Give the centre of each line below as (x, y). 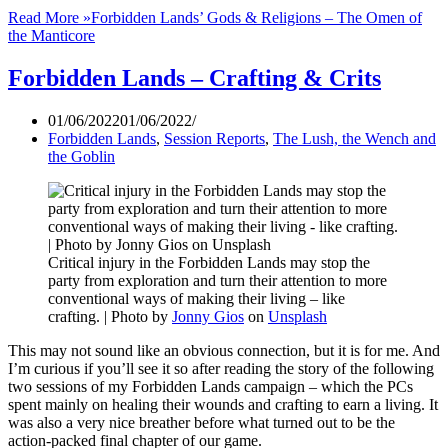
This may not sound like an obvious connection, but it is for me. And (224, 351)
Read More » (49, 18)
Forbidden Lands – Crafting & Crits (194, 78)
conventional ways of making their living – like (196, 299)
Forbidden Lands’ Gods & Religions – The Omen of (256, 18)
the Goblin (81, 157)
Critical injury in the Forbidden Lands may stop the (209, 263)
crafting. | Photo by (110, 317)
